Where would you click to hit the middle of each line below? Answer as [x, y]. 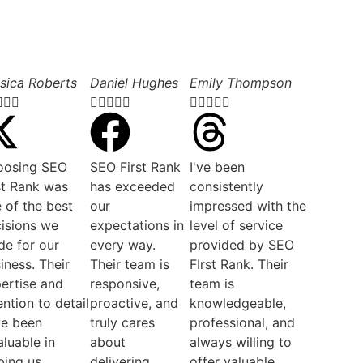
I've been [217, 167]
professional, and [242, 322]
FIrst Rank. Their [239, 264]
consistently [226, 186]
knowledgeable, [237, 303]
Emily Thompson [240, 82]
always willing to [240, 342]
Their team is [130, 264]
